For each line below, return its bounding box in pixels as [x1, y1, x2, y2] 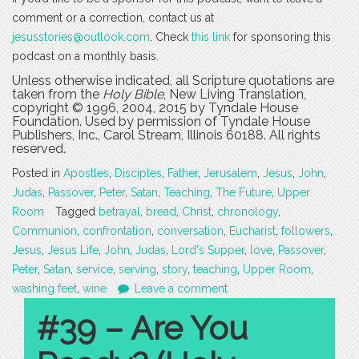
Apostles [63, 167, 109, 180]
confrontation [83, 224, 151, 238]
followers [281, 224, 330, 238]
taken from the [12, 87, 103, 103]
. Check [150, 30, 192, 44]
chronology [217, 205, 278, 219]
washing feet [12, 282, 77, 296]
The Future [216, 186, 272, 200]
